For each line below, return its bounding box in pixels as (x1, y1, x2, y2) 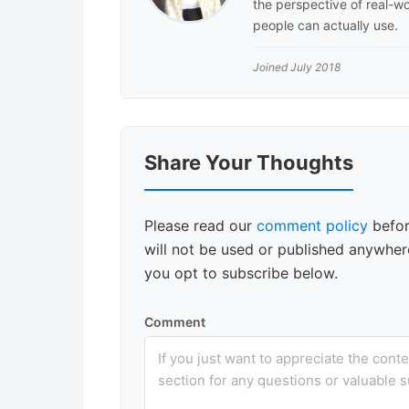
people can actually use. (253, 17, 398, 34)
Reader (121, 128, 201, 157)
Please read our (144, 216, 257, 236)
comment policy (257, 216, 368, 236)
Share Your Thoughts (144, 151, 353, 175)
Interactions (121, 161, 258, 190)
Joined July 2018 (253, 60, 341, 75)
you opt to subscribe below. (144, 264, 338, 283)
